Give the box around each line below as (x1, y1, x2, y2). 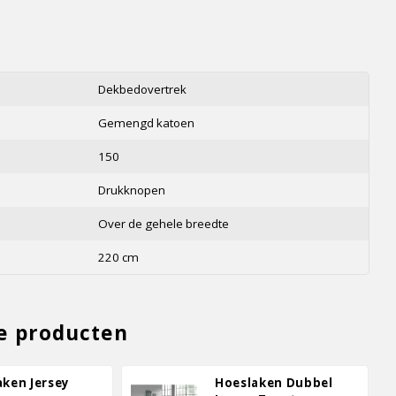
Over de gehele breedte (98, 216, 229, 232)
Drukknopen (98, 182, 165, 198)
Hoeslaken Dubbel (215, 375, 333, 391)
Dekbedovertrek (98, 81, 187, 97)
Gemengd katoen (98, 115, 194, 131)
